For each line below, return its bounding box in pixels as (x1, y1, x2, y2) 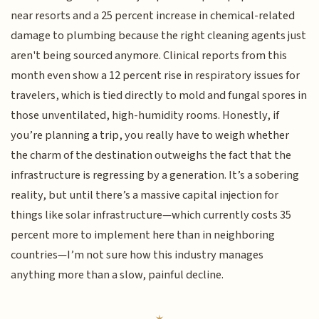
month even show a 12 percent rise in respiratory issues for (11, 67, 300, 85)
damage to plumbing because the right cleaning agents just (11, 27, 307, 45)
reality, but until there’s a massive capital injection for (11, 187, 279, 204)
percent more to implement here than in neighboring (11, 226, 276, 244)
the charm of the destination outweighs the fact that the (11, 147, 292, 164)
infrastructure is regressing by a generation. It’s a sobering (11, 167, 300, 184)
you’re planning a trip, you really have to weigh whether (11, 127, 290, 145)
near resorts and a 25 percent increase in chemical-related (11, 7, 296, 25)
